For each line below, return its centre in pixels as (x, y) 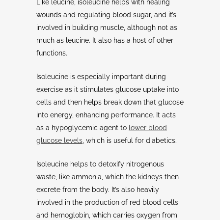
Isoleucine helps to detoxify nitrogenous (100, 164)
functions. (52, 53)
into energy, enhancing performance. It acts (106, 115)
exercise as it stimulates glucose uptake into (108, 90)
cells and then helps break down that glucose (110, 102)
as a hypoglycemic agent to (82, 128)
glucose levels (59, 141)
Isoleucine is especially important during (101, 77)
